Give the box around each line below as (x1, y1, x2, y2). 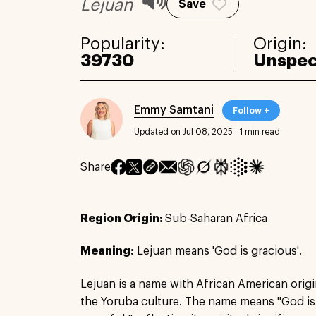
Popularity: (80, 35, 165, 52)
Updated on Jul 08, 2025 (134, 128, 233, 137)
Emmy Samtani (134, 104, 214, 116)
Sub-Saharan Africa (165, 212, 267, 224)
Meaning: (80, 245, 134, 257)
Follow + (233, 106, 269, 115)
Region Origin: (80, 212, 165, 224)
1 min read (239, 128, 280, 137)
